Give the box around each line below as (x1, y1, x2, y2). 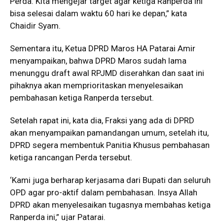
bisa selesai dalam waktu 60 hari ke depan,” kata (10, 8, 187, 18)
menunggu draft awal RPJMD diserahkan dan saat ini (10, 68, 204, 78)
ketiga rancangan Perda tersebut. (10, 152, 132, 162)
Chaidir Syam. (10, 21, 61, 31)
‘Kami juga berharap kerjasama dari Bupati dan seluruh (10, 175, 211, 185)
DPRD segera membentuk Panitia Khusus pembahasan (10, 140, 210, 150)
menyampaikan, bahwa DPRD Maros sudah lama (10, 56, 186, 66)
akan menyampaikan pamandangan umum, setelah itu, (10, 128, 209, 138)
